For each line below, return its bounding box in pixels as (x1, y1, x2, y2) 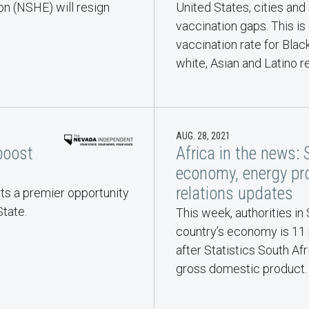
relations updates (176, 183, 293, 204)
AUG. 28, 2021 (176, 130, 230, 142)
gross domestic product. (176, 261, 307, 277)
